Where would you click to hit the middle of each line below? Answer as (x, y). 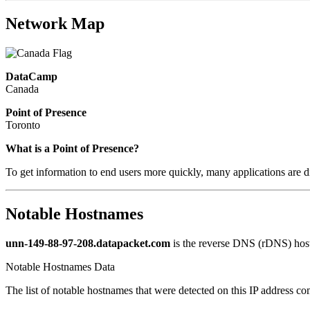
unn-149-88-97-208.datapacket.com (88, 243)
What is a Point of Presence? (72, 149)
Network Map (55, 24)
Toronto (23, 125)
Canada (22, 89)
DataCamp (31, 77)
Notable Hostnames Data (60, 266)
